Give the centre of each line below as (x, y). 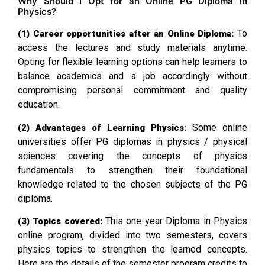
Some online (217, 127)
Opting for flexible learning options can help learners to (132, 62)
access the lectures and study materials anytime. (132, 48)
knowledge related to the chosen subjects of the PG (132, 184)
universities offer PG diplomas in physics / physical (132, 141)
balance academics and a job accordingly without (132, 76)
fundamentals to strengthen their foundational (132, 170)
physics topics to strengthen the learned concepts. (132, 249)
